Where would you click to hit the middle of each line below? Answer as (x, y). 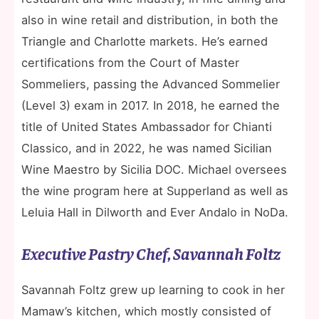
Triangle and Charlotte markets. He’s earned (145, 41)
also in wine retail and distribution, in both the (150, 20)
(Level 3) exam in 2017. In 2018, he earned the (151, 105)
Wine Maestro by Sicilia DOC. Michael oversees (154, 169)
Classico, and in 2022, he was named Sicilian (147, 148)
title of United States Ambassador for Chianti (147, 126)
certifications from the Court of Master (130, 62)
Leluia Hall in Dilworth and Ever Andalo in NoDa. (155, 212)
